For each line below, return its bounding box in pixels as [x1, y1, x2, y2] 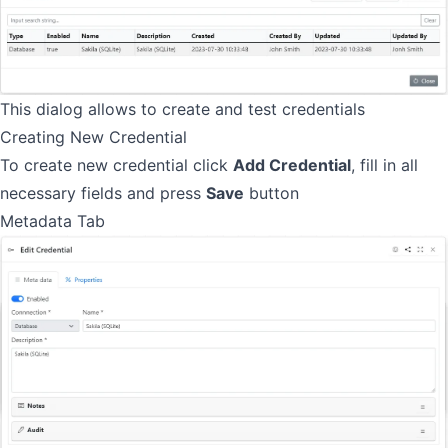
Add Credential [233, 155, 351, 176]
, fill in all [351, 155, 418, 176]
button [244, 183, 299, 204]
